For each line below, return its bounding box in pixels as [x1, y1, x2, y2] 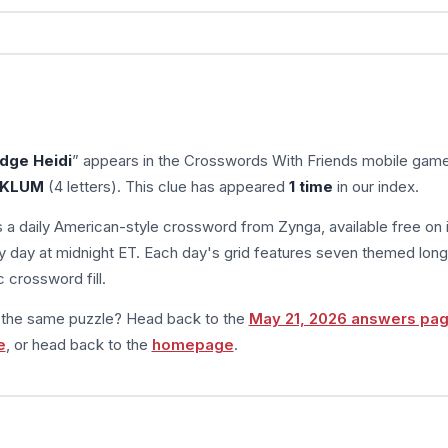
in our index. [332, 176, 419, 196]
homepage [151, 334, 234, 354]
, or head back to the [5, 334, 152, 354]
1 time [288, 176, 333, 196]
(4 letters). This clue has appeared [43, 176, 289, 196]
